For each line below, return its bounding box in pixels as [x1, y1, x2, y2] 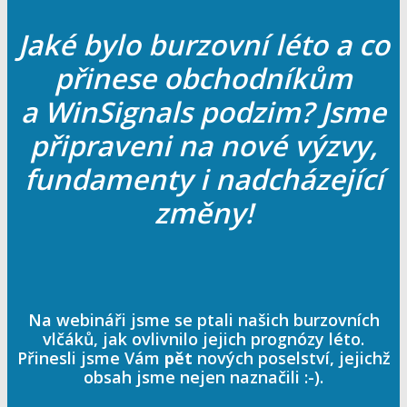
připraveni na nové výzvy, [30, 126, 377, 165]
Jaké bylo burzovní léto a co [17, 25, 390, 65]
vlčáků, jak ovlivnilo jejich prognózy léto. [43, 328, 364, 351]
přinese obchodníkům [55, 59, 352, 98]
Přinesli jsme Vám [16, 347, 164, 370]
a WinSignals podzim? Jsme [21, 93, 386, 132]
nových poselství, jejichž [192, 347, 391, 370]
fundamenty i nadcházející [24, 160, 383, 199]
